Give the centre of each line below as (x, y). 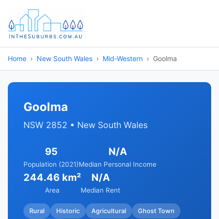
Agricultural (109, 211)
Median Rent (100, 190)
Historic (68, 211)
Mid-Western (123, 58)
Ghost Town (156, 211)
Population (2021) (51, 164)
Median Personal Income (118, 164)
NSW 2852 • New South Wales (86, 125)
